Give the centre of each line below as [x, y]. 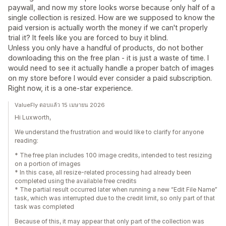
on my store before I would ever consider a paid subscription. [110, 78]
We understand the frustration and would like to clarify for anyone [109, 132]
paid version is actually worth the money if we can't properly [108, 28]
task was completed [44, 207]
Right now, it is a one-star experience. [70, 88]
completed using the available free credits [76, 181]
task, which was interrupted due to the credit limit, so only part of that [115, 198]
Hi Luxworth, [33, 118]
